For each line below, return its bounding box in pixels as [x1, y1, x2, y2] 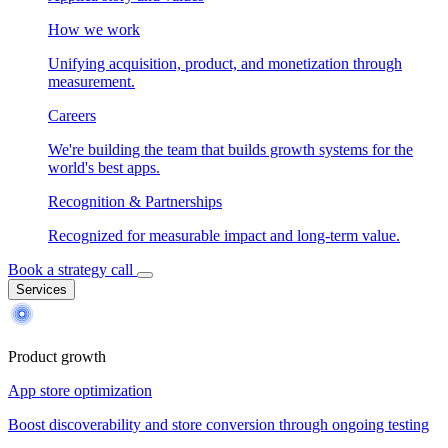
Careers [48, 107, 96, 124]
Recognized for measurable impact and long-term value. [48, 227, 400, 244]
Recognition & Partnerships [48, 193, 222, 210]
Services [16, 282, 67, 297]
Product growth [8, 348, 106, 365]
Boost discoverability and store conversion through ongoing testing [8, 416, 429, 433]
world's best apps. [48, 159, 160, 176]
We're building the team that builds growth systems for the [48, 141, 413, 158]
